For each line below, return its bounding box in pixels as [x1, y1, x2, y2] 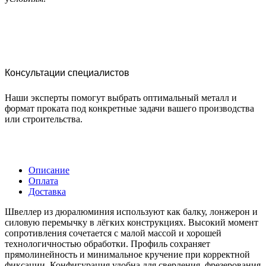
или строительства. [5, 113, 83, 124]
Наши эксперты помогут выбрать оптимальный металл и [5, 92, 237, 103]
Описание [28, 164, 69, 175]
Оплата [28, 175, 58, 186]
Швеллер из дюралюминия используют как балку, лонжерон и [5, 206, 258, 217]
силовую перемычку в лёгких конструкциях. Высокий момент [5, 217, 258, 227]
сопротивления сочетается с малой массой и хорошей [5, 227, 221, 238]
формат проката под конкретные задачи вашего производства [5, 103, 254, 113]
